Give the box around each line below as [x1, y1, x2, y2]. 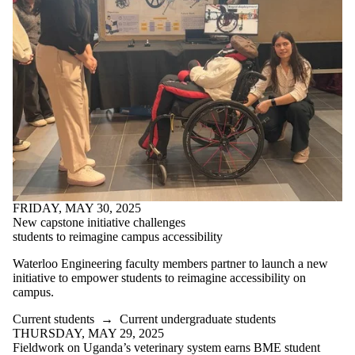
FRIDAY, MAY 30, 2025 [13, 201, 141, 216]
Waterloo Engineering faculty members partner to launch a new [13, 257, 328, 271]
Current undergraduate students [120, 312, 276, 326]
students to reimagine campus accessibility [13, 230, 223, 244]
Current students [13, 312, 94, 326]
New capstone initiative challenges [13, 216, 185, 230]
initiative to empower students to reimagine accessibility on [13, 271, 306, 285]
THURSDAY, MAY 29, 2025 [13, 326, 164, 341]
